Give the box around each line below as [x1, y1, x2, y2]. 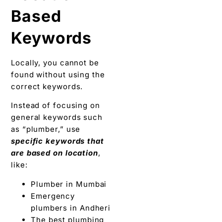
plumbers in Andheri [31, 203, 111, 213]
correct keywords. [11, 81, 83, 91]
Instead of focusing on [11, 101, 100, 111]
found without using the [11, 69, 105, 79]
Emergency [31, 191, 75, 201]
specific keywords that [11, 136, 104, 146]
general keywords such [11, 112, 103, 122]
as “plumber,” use [11, 124, 81, 134]
